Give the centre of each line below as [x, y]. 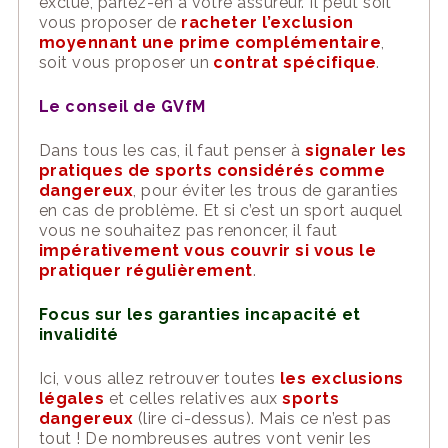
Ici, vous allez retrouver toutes [159, 378]
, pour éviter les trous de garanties [266, 190]
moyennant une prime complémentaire [210, 42]
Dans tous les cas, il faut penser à [172, 150]
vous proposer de [110, 22]
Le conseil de [99, 106]
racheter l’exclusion [267, 22]
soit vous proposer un [126, 62]
